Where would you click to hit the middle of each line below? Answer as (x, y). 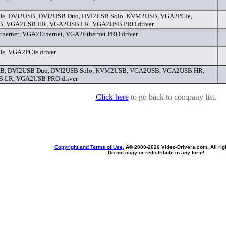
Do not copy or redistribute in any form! (156, 153)
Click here (112, 97)
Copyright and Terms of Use (88, 147)
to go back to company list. (172, 97)
